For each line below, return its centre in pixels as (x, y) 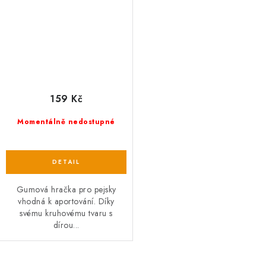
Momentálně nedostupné (66, 122)
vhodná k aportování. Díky (66, 202)
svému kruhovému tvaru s (66, 213)
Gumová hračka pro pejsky (66, 190)
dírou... (66, 225)
